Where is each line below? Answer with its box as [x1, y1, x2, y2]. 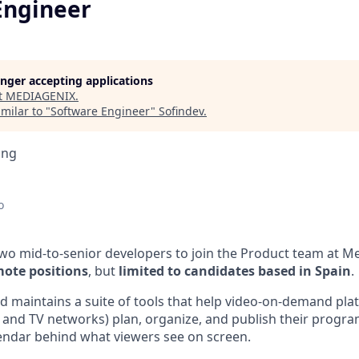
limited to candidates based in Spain [119, 262, 351, 280]
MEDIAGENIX [6, 88, 75, 103]
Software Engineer [50, 103, 151, 119]
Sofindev [159, 103, 204, 119]
